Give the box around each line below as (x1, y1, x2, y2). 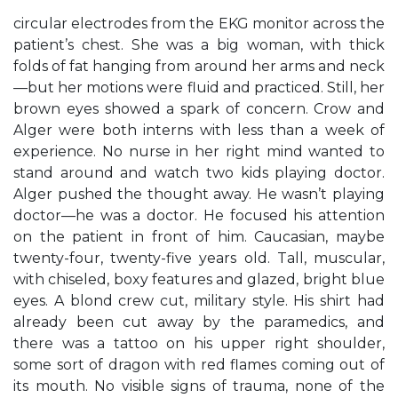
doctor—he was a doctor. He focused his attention (13, 207, 385, 224)
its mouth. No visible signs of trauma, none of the (13, 378, 385, 394)
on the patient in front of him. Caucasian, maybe (13, 228, 385, 245)
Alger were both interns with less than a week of (13, 122, 385, 139)
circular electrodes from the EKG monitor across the (13, 15, 385, 32)
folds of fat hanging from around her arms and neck (13, 58, 385, 75)
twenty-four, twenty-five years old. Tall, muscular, (13, 250, 385, 267)
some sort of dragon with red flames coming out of (13, 356, 385, 373)
